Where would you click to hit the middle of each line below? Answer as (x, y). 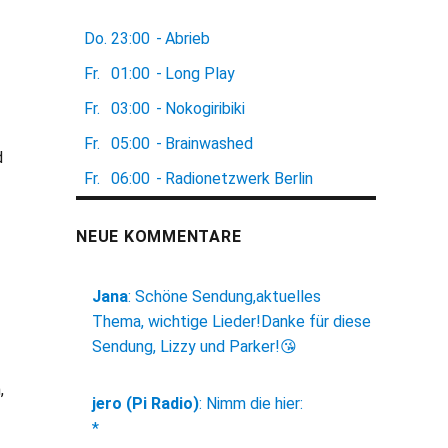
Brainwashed (209, 144)
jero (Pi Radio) (145, 404)
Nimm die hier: (254, 404)
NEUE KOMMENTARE (159, 237)
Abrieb (187, 39)
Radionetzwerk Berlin (239, 179)
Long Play (200, 74)
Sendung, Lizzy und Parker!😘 (194, 347)
